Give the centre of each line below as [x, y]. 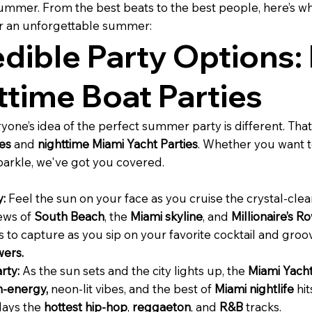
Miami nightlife [254, 289]
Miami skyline [166, 217]
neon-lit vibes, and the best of [131, 289]
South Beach [69, 217]
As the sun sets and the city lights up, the [134, 271]
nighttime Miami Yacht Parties [118, 144]
